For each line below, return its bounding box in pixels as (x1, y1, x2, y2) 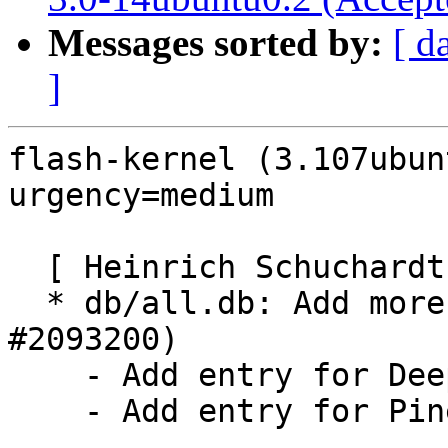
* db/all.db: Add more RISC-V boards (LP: (8, 285, 46, 322)
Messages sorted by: (48, 21, 383, 65)
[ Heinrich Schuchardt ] (8, 249, 46, 286)
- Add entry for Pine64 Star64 (8, 393, 84, 430)
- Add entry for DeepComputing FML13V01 (8, 357, 84, 394)
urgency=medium (8, 177, 274, 214)
